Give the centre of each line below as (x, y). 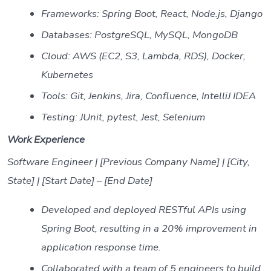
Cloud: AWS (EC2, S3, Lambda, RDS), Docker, (143, 56)
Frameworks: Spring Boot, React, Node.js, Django (152, 13)
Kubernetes (67, 74)
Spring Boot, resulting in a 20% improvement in (149, 229)
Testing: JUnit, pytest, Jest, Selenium (123, 117)
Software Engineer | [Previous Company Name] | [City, (128, 162)
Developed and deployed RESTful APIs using (143, 210)
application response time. (101, 247)
